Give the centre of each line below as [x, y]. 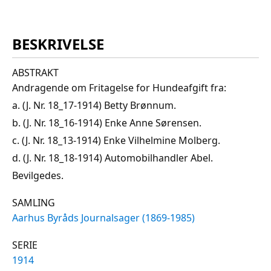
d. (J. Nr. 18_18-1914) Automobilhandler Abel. [113, 158]
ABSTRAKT [35, 72]
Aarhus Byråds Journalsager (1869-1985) [103, 217]
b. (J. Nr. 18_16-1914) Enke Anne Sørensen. [107, 122]
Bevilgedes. [38, 175]
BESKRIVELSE [58, 44]
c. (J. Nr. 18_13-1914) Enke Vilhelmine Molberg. [116, 140]
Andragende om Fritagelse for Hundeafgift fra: [119, 87]
